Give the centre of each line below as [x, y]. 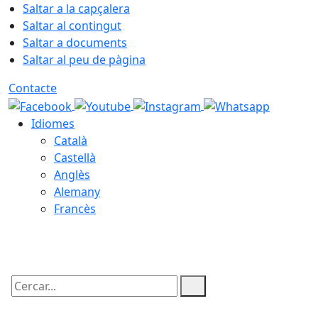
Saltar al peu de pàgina [84, 60]
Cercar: [27, 298]
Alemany [77, 191]
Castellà [75, 157]
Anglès [72, 174]
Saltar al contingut [72, 26]
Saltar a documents [75, 43]
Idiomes [53, 123]
